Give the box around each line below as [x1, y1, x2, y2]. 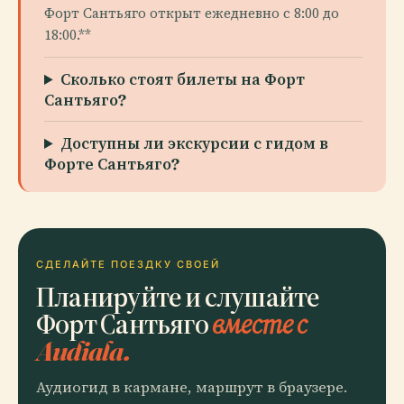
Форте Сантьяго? [44, 154, 179, 173]
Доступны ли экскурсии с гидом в [60, 133, 329, 152]
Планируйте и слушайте [36, 279, 320, 314]
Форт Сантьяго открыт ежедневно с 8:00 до [44, 4, 339, 23]
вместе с [212, 306, 307, 341]
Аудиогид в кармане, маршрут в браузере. [36, 377, 347, 398]
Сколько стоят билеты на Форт [60, 69, 306, 88]
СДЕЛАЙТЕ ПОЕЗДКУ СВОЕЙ [36, 258, 220, 271]
